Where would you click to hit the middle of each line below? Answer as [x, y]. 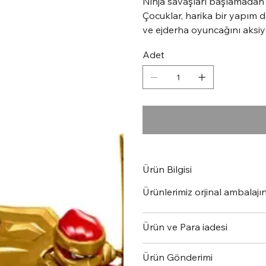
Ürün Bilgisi [167, 169]
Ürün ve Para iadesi [185, 227]
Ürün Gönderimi [178, 257]
